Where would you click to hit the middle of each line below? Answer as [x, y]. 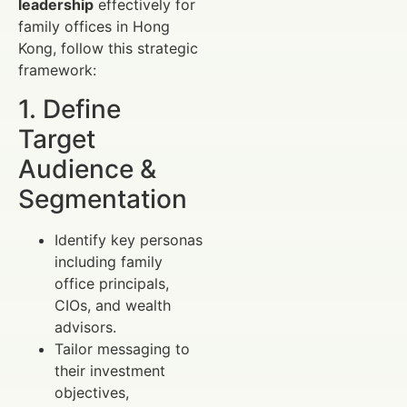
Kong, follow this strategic [108, 49]
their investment [110, 370]
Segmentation [103, 199]
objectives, [92, 392]
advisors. [85, 327]
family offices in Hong [94, 27]
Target [57, 139]
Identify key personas [129, 239]
